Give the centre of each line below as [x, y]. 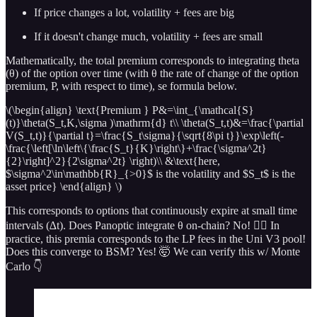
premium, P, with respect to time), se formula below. [121, 86]
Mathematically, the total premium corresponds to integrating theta [152, 60]
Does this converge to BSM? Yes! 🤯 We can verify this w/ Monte [153, 251]
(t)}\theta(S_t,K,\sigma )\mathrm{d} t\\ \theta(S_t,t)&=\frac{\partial [155, 122]
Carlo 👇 [24, 266]
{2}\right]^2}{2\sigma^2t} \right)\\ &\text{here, [113, 161]
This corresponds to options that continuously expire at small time [151, 210]
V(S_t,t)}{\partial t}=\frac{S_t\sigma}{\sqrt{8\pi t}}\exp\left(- [145, 135]
